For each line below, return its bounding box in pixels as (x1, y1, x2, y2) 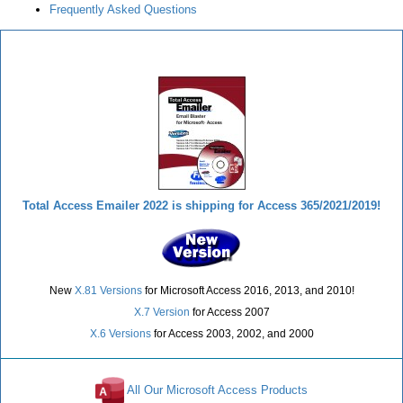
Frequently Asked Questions (49, 2, 197, 16)
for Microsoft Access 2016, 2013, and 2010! (141, 283, 354, 297)
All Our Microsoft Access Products (127, 383, 308, 398)
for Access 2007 (189, 305, 270, 318)
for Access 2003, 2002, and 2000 (150, 327, 314, 340)
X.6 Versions (89, 327, 151, 340)
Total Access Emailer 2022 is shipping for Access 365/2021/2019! (22, 198, 381, 212)
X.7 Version (133, 305, 190, 318)
